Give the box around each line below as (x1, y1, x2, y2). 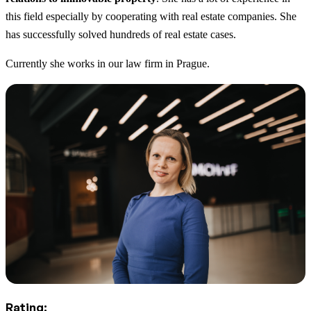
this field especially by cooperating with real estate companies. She (6, 10, 296, 23)
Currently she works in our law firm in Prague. (6, 58, 210, 70)
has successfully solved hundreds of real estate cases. (6, 28, 236, 41)
